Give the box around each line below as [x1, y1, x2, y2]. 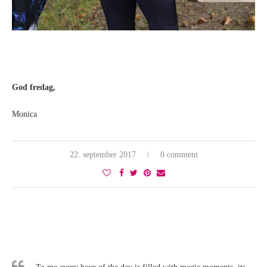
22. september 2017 [69, 150, 136, 160]
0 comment [160, 150, 198, 160]
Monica [12, 110, 37, 119]
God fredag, [12, 83, 55, 92]
